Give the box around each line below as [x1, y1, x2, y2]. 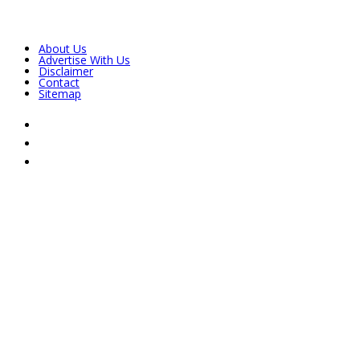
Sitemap [39, 85, 81, 101]
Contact [39, 74, 80, 90]
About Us [39, 40, 87, 56]
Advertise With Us [39, 51, 130, 67]
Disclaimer [39, 63, 93, 79]
